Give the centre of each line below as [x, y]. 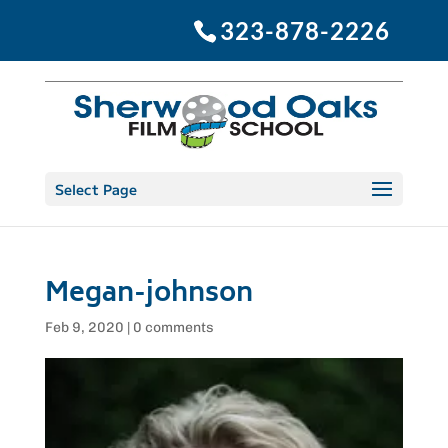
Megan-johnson [148, 295]
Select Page [95, 189]
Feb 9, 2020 [84, 327]
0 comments [173, 327]
